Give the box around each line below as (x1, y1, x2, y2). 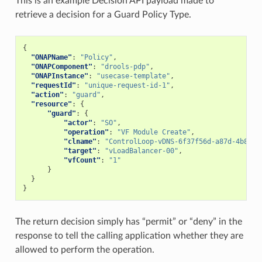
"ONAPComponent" (30, 63, 92, 71)
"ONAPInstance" (30, 72, 88, 80)
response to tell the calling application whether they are (15, 231, 243, 240)
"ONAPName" (30, 53, 72, 61)
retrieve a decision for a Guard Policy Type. (15, 10, 191, 19)
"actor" (63, 119, 92, 127)
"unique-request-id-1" (84, 81, 170, 89)
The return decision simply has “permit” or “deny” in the (15, 217, 242, 226)
